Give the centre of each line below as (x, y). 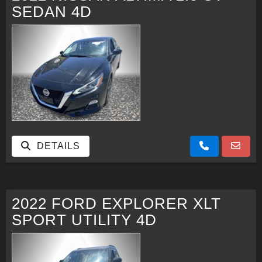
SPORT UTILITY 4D (84, 220)
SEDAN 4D (52, 12)
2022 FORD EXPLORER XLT (116, 203)
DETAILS (56, 146)
